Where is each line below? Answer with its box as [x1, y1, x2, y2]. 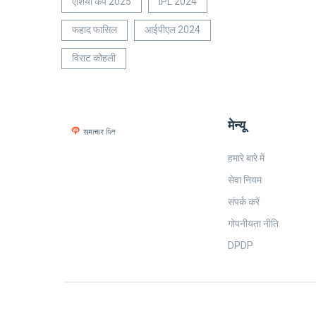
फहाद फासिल [72, 23, 117, 37]
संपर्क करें [228, 195, 260, 209]
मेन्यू [228, 116, 246, 135]
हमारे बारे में [228, 151, 265, 166]
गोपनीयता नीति [228, 217, 279, 231]
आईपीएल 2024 [145, 23, 200, 37]
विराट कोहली [72, 51, 116, 66]
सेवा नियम [228, 173, 262, 188]
